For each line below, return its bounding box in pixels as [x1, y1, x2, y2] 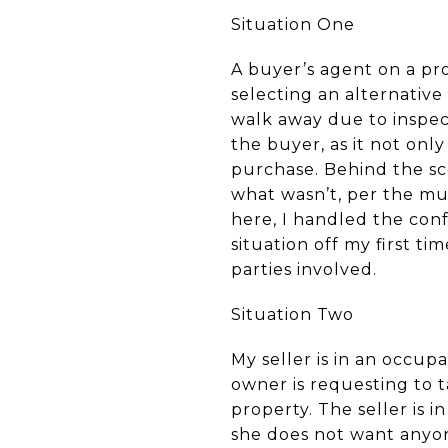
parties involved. [231, 260, 377, 279]
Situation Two [231, 305, 354, 324]
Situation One [231, 15, 355, 34]
